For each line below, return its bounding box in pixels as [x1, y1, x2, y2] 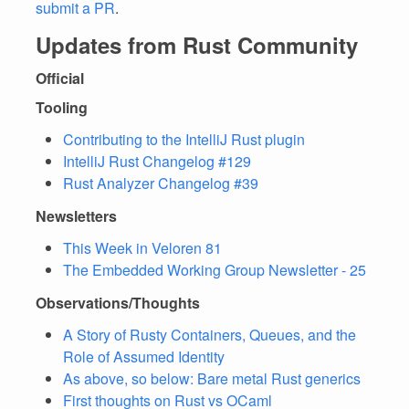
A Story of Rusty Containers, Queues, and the [63, 324, 356, 345]
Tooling [36, 97, 88, 118]
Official [36, 68, 84, 89]
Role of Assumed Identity [63, 346, 225, 367]
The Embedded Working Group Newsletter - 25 [63, 259, 366, 280]
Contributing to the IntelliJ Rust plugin [63, 129, 305, 150]
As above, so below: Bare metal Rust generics [63, 368, 361, 389]
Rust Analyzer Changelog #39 [63, 173, 258, 194]
